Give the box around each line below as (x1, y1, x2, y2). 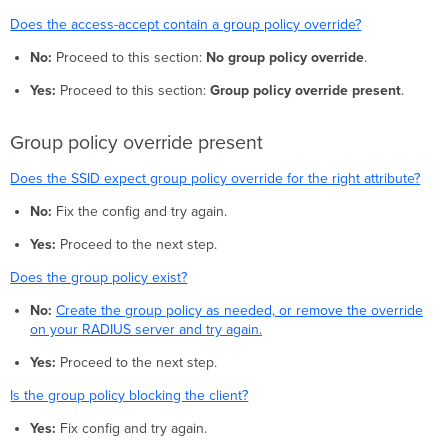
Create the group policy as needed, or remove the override (55, 301, 423, 319)
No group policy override (205, 48, 364, 66)
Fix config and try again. (55, 419, 207, 437)
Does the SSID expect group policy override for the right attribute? (10, 169, 421, 187)
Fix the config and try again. (51, 202, 227, 220)
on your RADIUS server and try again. (29, 320, 262, 338)
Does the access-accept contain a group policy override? (10, 15, 362, 33)
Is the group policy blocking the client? (10, 386, 249, 404)
